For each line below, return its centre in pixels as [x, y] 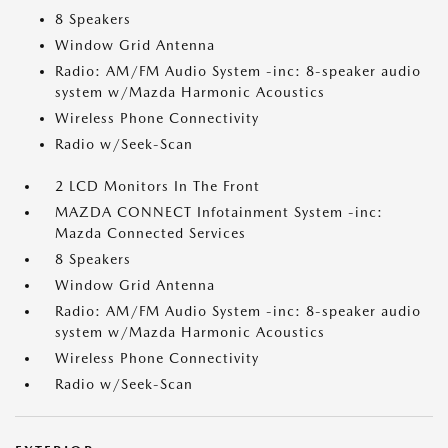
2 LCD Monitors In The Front [157, 186]
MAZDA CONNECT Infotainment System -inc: [219, 212]
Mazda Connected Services [150, 233]
